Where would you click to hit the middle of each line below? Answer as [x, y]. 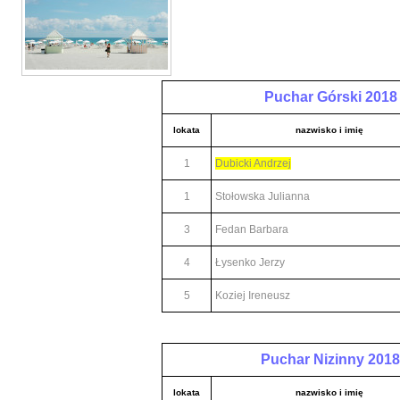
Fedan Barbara [252, 229]
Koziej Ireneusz [253, 296]
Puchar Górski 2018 [330, 97]
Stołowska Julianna [262, 196]
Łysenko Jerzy [250, 262]
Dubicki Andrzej [253, 163]
